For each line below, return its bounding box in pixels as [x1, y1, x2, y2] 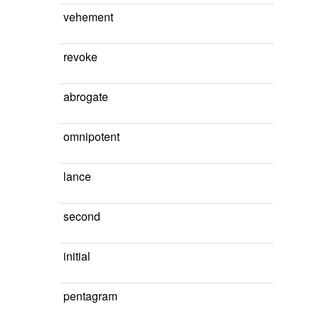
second [63, 208, 100, 224]
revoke [63, 48, 98, 64]
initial [63, 248, 90, 263]
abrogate [63, 88, 108, 104]
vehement [63, 9, 113, 24]
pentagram [63, 288, 117, 303]
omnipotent [63, 128, 120, 144]
